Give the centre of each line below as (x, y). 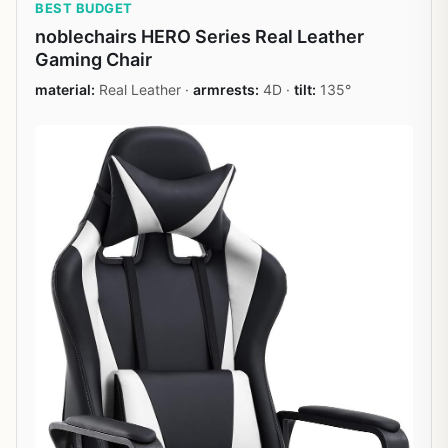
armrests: (226, 89)
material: (65, 89)
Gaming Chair (93, 59)
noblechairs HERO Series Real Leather (199, 36)
